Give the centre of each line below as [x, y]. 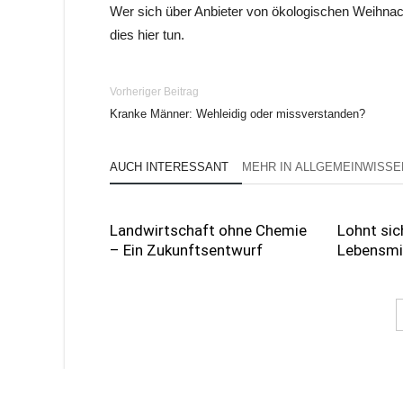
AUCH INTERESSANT [169, 167]
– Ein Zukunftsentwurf [186, 250]
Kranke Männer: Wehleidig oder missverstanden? [237, 114]
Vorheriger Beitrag [154, 92]
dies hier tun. [147, 35]
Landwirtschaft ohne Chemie [208, 230]
